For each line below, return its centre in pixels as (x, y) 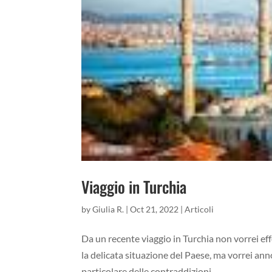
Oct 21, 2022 (155, 209)
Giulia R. (108, 209)
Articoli (199, 209)
